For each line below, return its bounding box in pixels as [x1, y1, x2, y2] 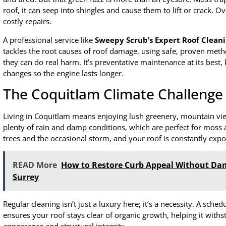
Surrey [13, 171, 39, 183]
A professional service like [3, 34, 95, 45]
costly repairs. [3, 16, 51, 27]
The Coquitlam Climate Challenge [3, 84, 223, 104]
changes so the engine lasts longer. [3, 68, 124, 78]
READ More [13, 159, 57, 171]
